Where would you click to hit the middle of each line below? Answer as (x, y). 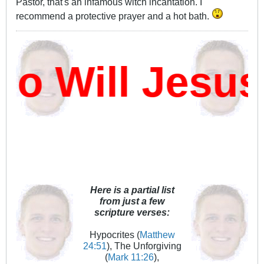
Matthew (157, 235)
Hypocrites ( (114, 235)
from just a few (132, 201)
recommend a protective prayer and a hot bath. (114, 16)
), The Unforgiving (144, 246)
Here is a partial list (132, 190)
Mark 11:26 (131, 257)
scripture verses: (132, 212)
